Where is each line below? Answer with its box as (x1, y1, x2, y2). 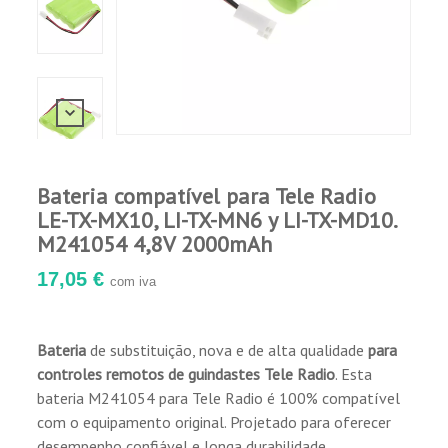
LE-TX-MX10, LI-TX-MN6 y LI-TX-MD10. (37, 206, 397, 234)
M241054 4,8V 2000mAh (37, 230, 273, 258)
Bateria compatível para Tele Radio (37, 182, 377, 210)
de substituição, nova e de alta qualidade (86, 340, 369, 360)
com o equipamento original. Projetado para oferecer (37, 412, 392, 432)
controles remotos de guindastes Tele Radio (37, 364, 336, 384)
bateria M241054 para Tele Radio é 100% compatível (37, 388, 401, 408)
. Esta (335, 364, 373, 384)
